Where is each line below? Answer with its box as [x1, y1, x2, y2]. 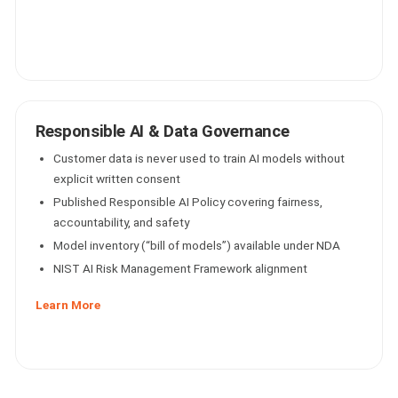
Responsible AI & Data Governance [36, 122, 290, 141]
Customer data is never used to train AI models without [53, 151, 346, 165]
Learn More [36, 298, 101, 312]
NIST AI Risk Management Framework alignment [53, 261, 308, 275]
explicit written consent [53, 171, 181, 186]
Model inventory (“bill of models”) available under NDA [53, 238, 341, 252]
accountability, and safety [53, 215, 190, 229]
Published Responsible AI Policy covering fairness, [53, 195, 323, 209]
